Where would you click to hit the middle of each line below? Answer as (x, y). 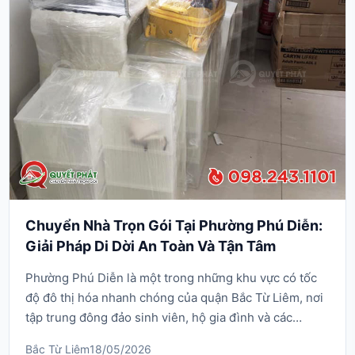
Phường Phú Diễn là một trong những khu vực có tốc (172, 277)
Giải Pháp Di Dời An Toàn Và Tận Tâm (151, 246)
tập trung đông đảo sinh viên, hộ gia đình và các (159, 317)
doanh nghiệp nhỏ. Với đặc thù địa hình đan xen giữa (172, 337)
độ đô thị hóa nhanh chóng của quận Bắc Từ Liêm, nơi (175, 297)
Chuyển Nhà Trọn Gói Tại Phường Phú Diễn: (174, 225)
